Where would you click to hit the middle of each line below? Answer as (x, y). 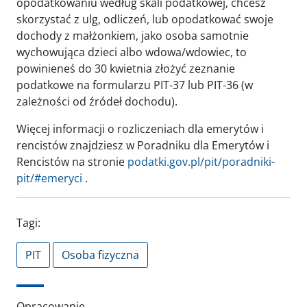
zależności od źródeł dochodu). (97, 101)
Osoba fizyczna (100, 255)
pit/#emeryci (49, 178)
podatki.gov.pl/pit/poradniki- (201, 162)
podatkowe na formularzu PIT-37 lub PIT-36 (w (135, 85)
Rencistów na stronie (72, 162)
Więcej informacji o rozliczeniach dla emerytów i (140, 129)
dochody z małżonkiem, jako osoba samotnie (133, 36)
